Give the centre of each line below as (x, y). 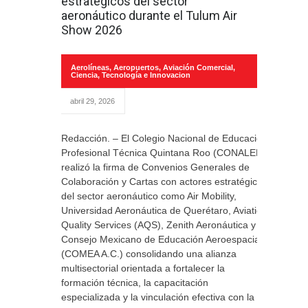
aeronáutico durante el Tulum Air (149, 15)
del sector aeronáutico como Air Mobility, (149, 196)
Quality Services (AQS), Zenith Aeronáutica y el (164, 225)
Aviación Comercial (198, 67)
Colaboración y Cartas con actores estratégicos (164, 181)
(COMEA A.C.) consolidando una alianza (149, 254)
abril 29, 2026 (92, 101)
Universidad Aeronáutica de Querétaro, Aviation (164, 210)
